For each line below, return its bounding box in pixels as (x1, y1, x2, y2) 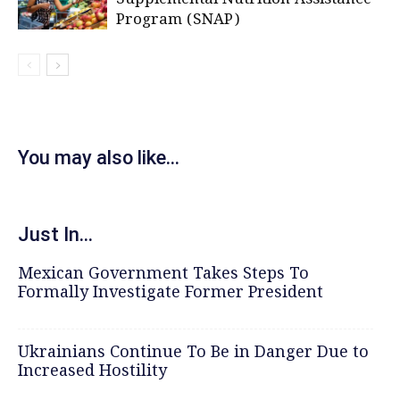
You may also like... (18, 146, 179, 169)
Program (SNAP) (116, 8, 239, 31)
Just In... (18, 222, 93, 246)
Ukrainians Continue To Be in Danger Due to (18, 340, 369, 364)
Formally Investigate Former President (18, 280, 323, 304)
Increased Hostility (18, 359, 167, 383)
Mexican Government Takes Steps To (18, 262, 309, 286)
